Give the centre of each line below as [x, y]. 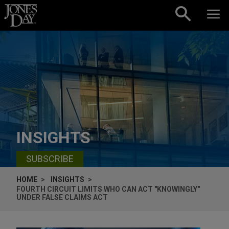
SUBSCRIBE [50, 159]
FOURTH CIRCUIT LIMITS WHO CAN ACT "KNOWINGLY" [108, 189]
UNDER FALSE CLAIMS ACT [62, 197]
